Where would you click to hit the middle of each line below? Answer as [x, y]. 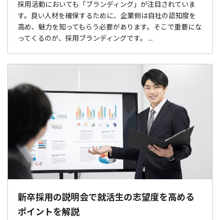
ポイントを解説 [49, 211]
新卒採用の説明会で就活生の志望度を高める [106, 196]
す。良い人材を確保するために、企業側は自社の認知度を [107, 15]
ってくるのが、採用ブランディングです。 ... [85, 38]
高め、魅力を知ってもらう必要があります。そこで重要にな [110, 26]
